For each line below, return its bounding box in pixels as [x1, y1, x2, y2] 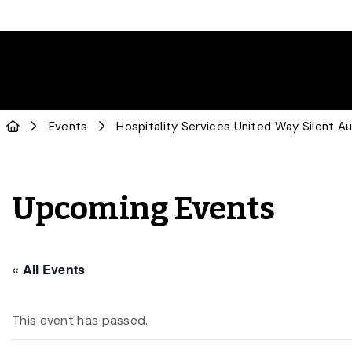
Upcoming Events [12, 190, 276, 228]
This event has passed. [12, 312, 148, 328]
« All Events [12, 260, 86, 278]
